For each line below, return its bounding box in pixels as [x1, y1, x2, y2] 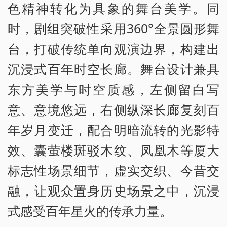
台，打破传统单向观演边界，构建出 [8, 40, 219, 57]
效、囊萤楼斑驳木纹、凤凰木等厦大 [8, 141, 219, 159]
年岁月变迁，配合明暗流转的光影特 [8, 121, 219, 138]
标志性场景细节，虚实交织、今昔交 [8, 161, 219, 179]
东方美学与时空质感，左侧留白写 [8, 80, 219, 98]
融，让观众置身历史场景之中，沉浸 [8, 181, 219, 199]
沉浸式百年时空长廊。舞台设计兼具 [8, 60, 219, 78]
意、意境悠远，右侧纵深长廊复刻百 [8, 100, 219, 118]
